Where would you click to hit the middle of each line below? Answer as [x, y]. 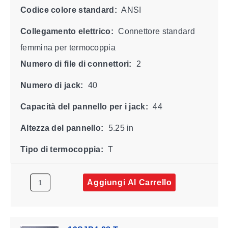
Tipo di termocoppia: [62, 149]
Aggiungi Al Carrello [129, 182]
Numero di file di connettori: [76, 64]
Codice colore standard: [68, 10]
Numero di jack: [51, 85]
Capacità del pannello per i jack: [84, 106]
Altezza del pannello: [62, 128]
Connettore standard [155, 31]
